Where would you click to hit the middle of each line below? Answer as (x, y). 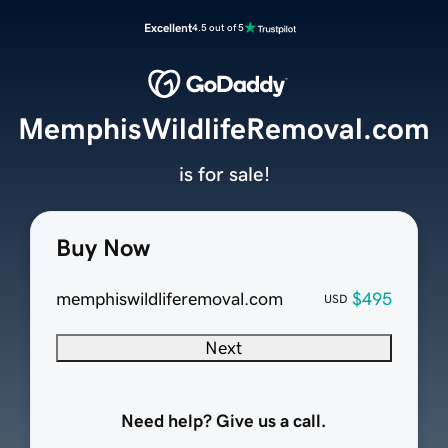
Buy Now (102, 248)
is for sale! (224, 174)
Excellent (168, 28)
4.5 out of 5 (218, 27)
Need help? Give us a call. (224, 421)
